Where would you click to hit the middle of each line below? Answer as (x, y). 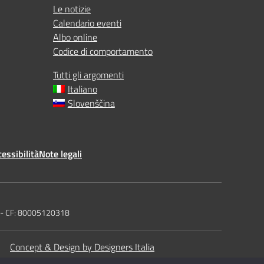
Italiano (82, 89)
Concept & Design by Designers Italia (82, 247)
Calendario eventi (87, 23)
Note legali (60, 154)
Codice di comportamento (103, 51)
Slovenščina (91, 103)
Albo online (75, 37)
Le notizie (72, 9)
